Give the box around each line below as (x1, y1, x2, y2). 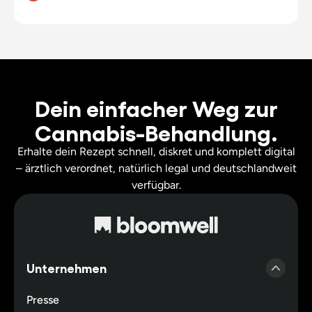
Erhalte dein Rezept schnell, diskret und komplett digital (17, 144, 295, 158)
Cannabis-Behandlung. (34, 117, 278, 145)
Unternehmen (26, 259, 107, 275)
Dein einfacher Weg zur (34, 93, 278, 120)
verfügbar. (131, 178, 181, 192)
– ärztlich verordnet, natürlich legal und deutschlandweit (15, 161, 297, 175)
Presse (26, 292, 59, 306)
